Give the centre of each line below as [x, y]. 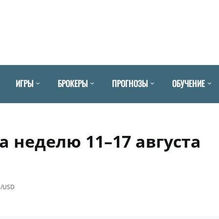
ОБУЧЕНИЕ [188, 83]
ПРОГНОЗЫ [130, 83]
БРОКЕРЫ [73, 83]
